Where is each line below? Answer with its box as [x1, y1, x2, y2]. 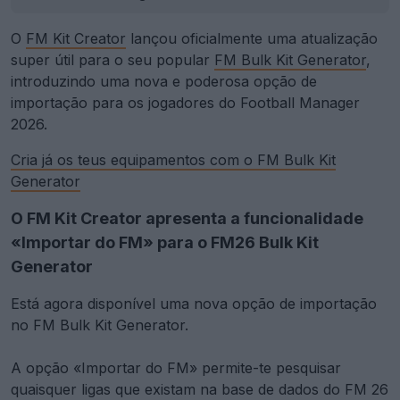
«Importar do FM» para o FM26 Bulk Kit [11, 232, 319, 252]
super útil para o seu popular [11, 50, 214, 69]
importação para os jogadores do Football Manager [11, 93, 360, 112]
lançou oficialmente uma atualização [126, 29, 378, 47]
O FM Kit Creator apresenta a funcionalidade [11, 208, 363, 228]
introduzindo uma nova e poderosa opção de [11, 71, 317, 90]
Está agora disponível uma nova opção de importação [11, 294, 377, 312]
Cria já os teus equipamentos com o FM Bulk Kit [11, 150, 336, 169]
